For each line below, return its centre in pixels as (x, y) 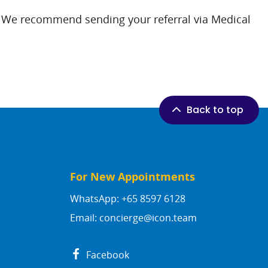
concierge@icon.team (148, 218)
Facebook (106, 255)
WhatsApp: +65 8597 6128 (127, 199)
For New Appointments (132, 177)
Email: (84, 218)
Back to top (215, 110)
